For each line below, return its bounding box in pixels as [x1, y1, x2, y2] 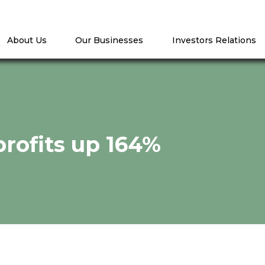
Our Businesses [75, 35, 144, 46]
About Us [7, 35, 47, 46]
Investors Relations [172, 35, 256, 46]
